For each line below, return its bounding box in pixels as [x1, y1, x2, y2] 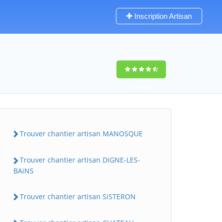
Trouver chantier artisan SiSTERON [20, 191, 136, 201]
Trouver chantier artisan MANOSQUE [20, 129, 143, 138]
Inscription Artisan [132, 12, 192, 20]
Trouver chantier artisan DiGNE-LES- [20, 155, 140, 165]
